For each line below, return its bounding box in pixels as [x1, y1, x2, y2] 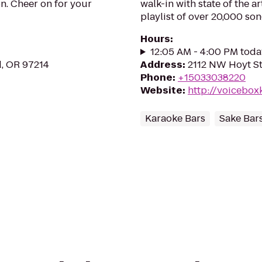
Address [140, 58, 182, 71]
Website [140, 84, 182, 97]
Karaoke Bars [145, 112, 205, 125]
